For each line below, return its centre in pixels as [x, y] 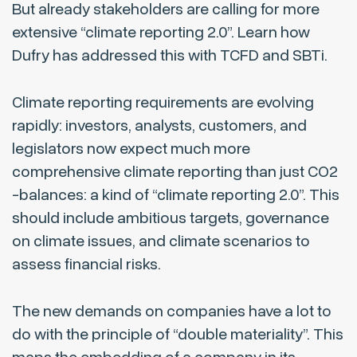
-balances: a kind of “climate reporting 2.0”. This [176, 195]
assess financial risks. [86, 265]
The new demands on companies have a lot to [172, 312]
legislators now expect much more [131, 149]
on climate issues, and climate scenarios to [161, 241]
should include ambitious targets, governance [171, 218]
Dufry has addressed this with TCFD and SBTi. [170, 56]
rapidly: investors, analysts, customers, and [159, 126]
